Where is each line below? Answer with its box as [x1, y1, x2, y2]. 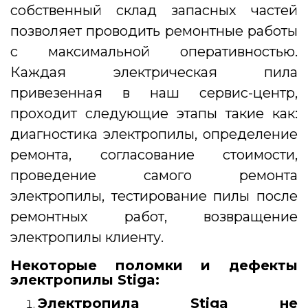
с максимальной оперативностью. [10, 43, 298, 60]
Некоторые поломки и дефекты [10, 257, 298, 274]
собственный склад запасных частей [10, 2, 298, 19]
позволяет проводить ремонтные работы [10, 23, 298, 40]
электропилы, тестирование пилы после [10, 188, 298, 205]
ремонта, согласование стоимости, [10, 146, 298, 164]
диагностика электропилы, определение [10, 126, 298, 143]
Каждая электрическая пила [10, 64, 298, 81]
